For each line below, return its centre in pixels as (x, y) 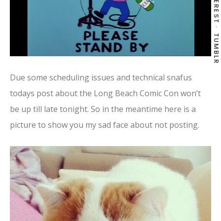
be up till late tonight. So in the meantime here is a (103, 109)
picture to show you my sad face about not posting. (105, 125)
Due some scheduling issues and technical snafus (101, 78)
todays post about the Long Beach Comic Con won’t (105, 93)
